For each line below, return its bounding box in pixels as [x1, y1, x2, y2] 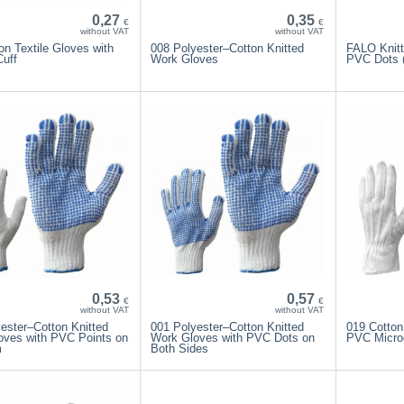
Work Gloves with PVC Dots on [151, 330, 316, 344]
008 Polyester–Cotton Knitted [151, 41, 305, 55]
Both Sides [151, 341, 209, 355]
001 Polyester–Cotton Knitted [151, 319, 305, 334]
